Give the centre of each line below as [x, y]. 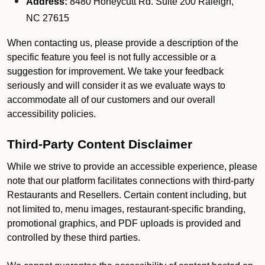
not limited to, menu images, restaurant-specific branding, [126, 209]
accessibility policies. [51, 114]
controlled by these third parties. [74, 237]
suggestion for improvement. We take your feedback [115, 71]
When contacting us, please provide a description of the [123, 43]
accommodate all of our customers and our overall [111, 100]
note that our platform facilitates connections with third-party [131, 181]
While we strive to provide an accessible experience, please [132, 167]
